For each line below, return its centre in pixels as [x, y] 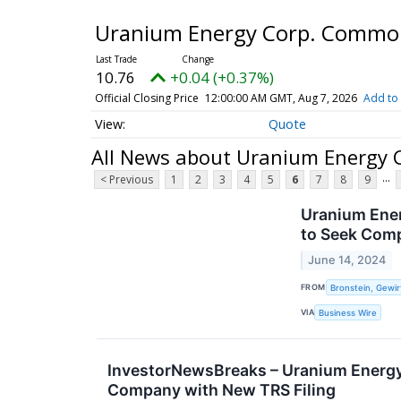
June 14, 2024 [347, 260]
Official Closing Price [146, 98]
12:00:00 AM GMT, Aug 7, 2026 [281, 98]
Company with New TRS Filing [222, 389]
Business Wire [348, 312]
